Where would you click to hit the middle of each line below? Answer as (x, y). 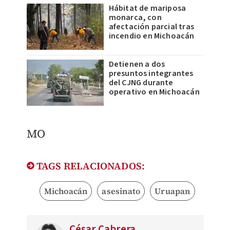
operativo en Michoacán (154, 92)
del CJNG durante (141, 83)
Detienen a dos (137, 64)
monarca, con (135, 18)
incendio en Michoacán (151, 36)
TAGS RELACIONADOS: (90, 166)
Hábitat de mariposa (147, 8)
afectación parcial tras (151, 27)
